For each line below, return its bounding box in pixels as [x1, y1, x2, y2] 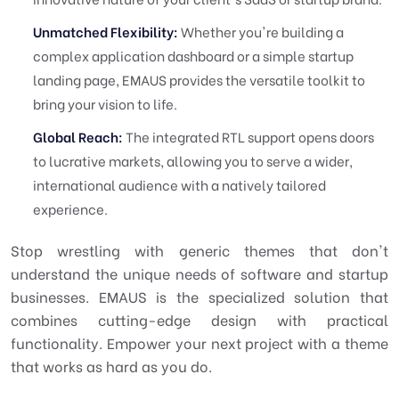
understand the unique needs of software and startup [11, 263, 388, 283]
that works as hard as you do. [11, 355, 212, 376]
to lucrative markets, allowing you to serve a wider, [33, 151, 353, 170]
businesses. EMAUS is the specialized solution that [11, 286, 388, 306]
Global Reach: [33, 126, 123, 146]
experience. [33, 199, 108, 218]
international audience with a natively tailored [33, 175, 326, 194]
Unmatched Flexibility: [33, 21, 178, 41]
